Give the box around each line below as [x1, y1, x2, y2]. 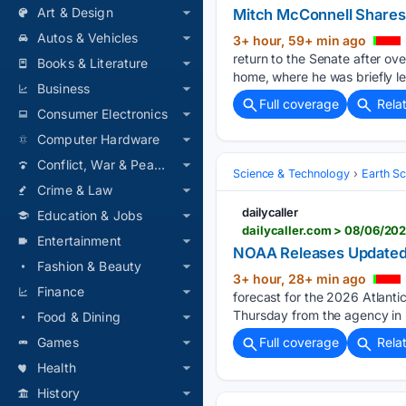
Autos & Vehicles [37, 30, 139, 45]
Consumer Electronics [37, 106, 168, 121]
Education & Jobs [37, 208, 143, 223]
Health [37, 360, 76, 375]
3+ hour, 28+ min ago [233, 271, 370, 287]
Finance [37, 284, 85, 299]
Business [37, 81, 91, 96]
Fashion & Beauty [37, 258, 142, 274]
